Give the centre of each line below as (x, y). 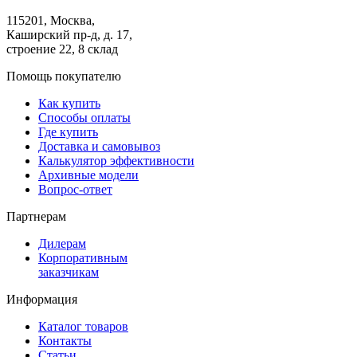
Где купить (68, 131)
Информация (42, 299)
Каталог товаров (83, 326)
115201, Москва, (51, 20)
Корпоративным (83, 257)
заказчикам (69, 272)
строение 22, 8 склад (62, 49)
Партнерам (36, 216)
